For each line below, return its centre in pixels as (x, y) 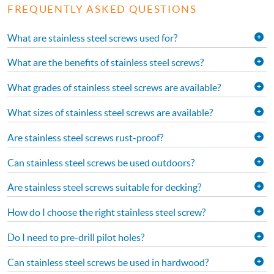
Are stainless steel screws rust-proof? (85, 137)
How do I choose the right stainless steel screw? (106, 213)
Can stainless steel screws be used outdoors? (101, 162)
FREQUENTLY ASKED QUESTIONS (102, 9)
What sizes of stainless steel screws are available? (110, 113)
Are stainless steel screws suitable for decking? (104, 187)
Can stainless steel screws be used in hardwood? (108, 262)
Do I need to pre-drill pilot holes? (76, 238)
